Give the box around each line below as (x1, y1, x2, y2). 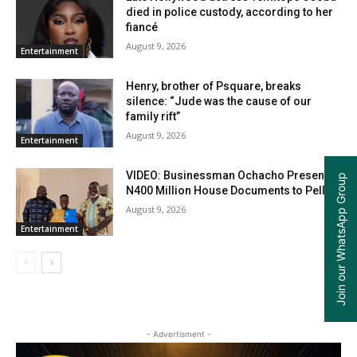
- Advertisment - (146, 329, 211, 339)
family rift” (126, 109, 181, 123)
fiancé (126, 21, 159, 34)
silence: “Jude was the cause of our (126, 94, 312, 108)
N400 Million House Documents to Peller (126, 183, 337, 197)
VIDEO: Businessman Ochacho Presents (126, 168, 335, 182)
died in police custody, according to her (126, 6, 334, 19)
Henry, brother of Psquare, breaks (126, 79, 302, 92)
